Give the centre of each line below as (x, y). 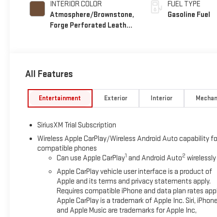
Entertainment (60, 98)
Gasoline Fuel (189, 15)
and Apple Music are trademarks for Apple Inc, (126, 210)
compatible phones (67, 148)
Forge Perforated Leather (91, 25)
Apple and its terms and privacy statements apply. (133, 181)
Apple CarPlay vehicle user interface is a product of (134, 171)
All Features (49, 74)
